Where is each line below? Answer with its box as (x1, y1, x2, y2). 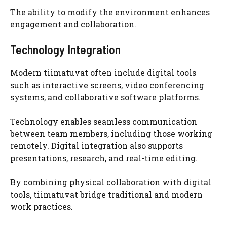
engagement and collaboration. (10, 18, 136, 29)
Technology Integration (10, 42, 121, 57)
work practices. (10, 201, 73, 212)
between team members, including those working (10, 128, 212, 139)
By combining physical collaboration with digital (10, 176, 211, 187)
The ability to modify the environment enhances (10, 6, 210, 17)
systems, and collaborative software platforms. (10, 91, 201, 102)
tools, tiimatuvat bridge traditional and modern (10, 188, 203, 200)
